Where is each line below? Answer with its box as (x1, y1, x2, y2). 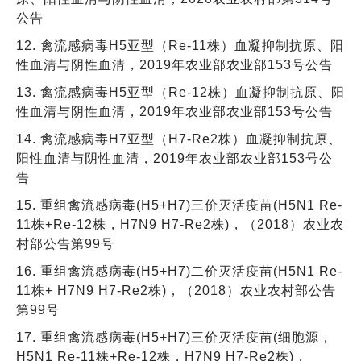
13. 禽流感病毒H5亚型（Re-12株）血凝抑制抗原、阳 (16, 85, 345, 99)
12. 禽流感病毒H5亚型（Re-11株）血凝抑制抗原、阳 (16, 38, 344, 52)
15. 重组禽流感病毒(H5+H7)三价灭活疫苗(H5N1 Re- (16, 197, 342, 212)
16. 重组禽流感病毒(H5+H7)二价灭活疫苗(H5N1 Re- (16, 263, 342, 278)
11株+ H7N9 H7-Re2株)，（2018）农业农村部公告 (16, 283, 336, 297)
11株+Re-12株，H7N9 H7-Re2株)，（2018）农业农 (16, 217, 344, 231)
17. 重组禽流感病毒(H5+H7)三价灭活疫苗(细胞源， (16, 330, 333, 344)
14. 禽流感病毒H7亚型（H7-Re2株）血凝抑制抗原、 (16, 131, 342, 146)
